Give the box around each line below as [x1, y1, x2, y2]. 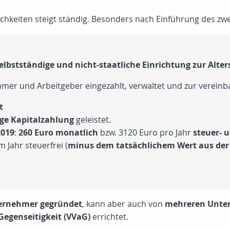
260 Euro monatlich [18, 127, 98, 138]
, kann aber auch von [82, 198, 165, 209]
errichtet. [90, 211, 128, 222]
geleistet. [74, 114, 111, 125]
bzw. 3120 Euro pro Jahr [98, 127, 193, 138]
